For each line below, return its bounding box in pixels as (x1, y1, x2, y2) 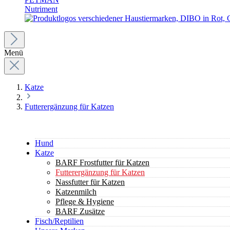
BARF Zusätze (55, 207, 105, 216)
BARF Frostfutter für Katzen (55, 158, 149, 167)
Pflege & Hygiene (55, 197, 114, 206)
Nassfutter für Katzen (55, 178, 125, 186)
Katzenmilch (55, 187, 97, 196)
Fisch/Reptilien (35, 217, 84, 225)
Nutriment (25, 5, 57, 13)
